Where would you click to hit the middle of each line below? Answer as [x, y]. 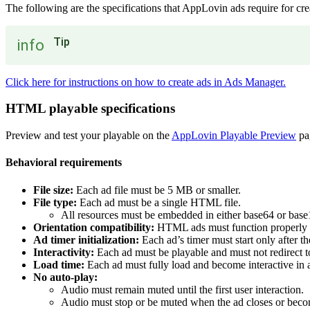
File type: [55, 202]
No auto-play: [65, 277]
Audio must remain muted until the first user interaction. [182, 289]
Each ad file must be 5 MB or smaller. [157, 190]
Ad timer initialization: [86, 239]
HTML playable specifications [90, 109]
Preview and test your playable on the [89, 136]
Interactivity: [64, 252]
